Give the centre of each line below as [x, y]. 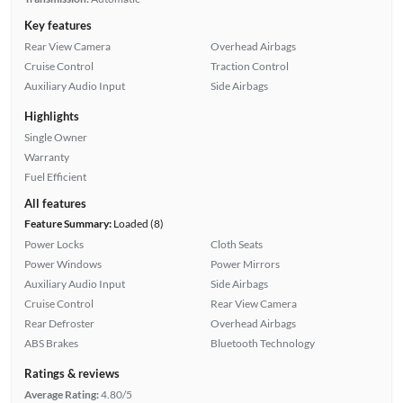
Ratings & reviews [72, 373]
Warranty [46, 157]
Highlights [51, 116]
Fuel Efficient [55, 176]
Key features [58, 25]
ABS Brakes [51, 343]
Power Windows [63, 264]
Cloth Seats [237, 244]
